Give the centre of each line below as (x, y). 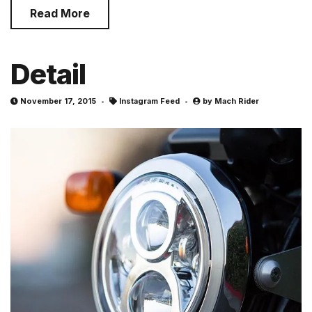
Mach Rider (237, 101)
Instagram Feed (149, 101)
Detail (48, 75)
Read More (60, 14)
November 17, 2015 (58, 101)
